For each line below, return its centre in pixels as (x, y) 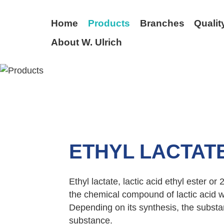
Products (109, 23)
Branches (162, 23)
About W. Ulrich (86, 42)
